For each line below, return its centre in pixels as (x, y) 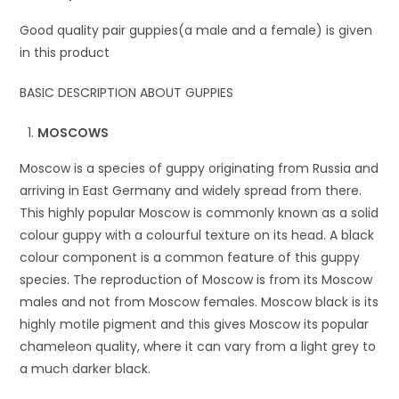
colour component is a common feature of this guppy (190, 257)
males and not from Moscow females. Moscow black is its (199, 301)
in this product (65, 52)
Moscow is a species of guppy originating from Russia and (199, 168)
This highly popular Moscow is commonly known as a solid (199, 212)
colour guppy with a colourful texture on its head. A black (197, 235)
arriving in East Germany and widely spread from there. (191, 190)
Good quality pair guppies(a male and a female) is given (196, 30)
